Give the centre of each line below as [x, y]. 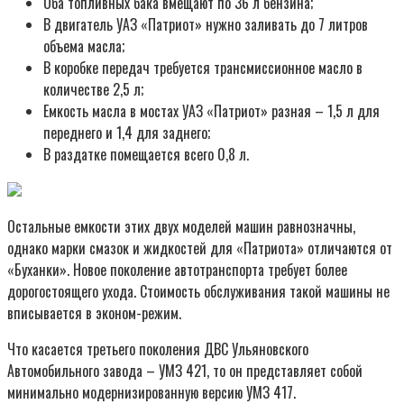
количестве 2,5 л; [93, 89]
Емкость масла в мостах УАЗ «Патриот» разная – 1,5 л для [211, 110]
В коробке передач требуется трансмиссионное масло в [203, 67]
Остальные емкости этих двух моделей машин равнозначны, [181, 226]
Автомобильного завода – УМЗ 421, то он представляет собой [185, 370]
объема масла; [84, 46]
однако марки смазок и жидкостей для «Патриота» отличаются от [200, 248]
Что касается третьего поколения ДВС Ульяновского [158, 349]
